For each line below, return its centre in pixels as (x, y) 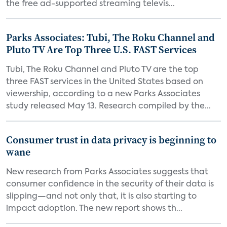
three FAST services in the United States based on (105, 82)
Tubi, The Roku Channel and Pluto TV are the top (102, 70)
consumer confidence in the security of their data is (110, 184)
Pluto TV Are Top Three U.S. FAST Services (101, 50)
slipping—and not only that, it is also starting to (101, 197)
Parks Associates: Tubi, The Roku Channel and (110, 37)
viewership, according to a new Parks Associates (103, 94)
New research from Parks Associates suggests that (107, 172)
